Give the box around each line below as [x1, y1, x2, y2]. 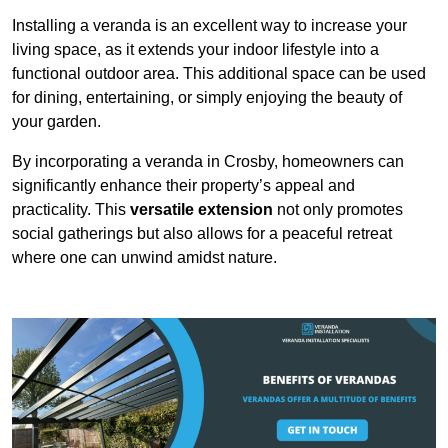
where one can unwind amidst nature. [12, 249, 277, 267]
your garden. [12, 113, 101, 131]
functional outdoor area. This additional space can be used [12, 65, 426, 83]
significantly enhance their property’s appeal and [12, 177, 355, 195]
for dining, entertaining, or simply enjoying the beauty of [12, 89, 402, 107]
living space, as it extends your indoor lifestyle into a [12, 41, 379, 59]
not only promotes [273, 201, 403, 219]
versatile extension [130, 201, 273, 219]
